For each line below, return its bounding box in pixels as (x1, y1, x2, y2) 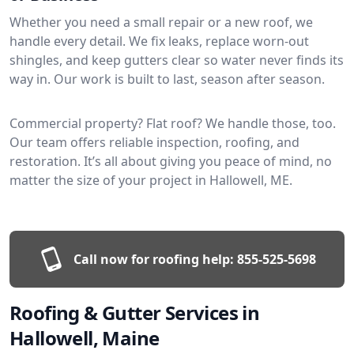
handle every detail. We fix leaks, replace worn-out (9, 32, 309, 50)
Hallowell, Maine (9, 324, 160, 351)
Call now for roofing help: (73, 250, 234, 268)
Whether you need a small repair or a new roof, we (9, 13, 313, 31)
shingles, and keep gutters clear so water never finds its (9, 51, 344, 69)
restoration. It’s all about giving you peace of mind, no (9, 152, 332, 170)
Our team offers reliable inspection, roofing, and (9, 133, 299, 151)
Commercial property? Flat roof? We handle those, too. (9, 114, 336, 132)
